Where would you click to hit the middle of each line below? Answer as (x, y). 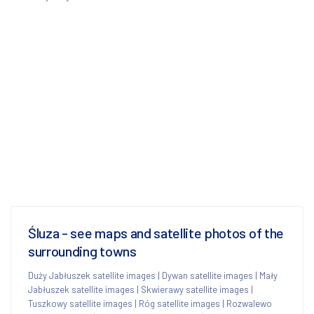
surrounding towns (82, 251)
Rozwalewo (249, 303)
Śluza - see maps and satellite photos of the (156, 232)
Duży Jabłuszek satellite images (92, 275)
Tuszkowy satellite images (80, 303)
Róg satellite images (179, 303)
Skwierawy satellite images (195, 289)
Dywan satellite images (207, 275)
